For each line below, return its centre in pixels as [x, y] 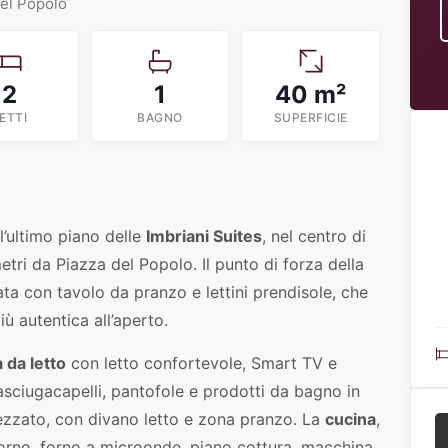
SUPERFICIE [310, 117]
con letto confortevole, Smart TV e [201, 363]
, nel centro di [314, 236]
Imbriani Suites [204, 236]
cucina [350, 419]
